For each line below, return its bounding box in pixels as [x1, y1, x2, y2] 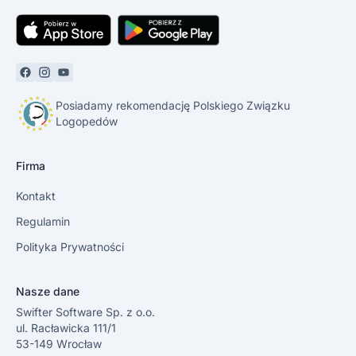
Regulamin [16, 214, 70, 228]
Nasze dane [16, 284, 79, 298]
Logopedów [55, 114, 118, 128]
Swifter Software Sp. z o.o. [16, 304, 155, 319]
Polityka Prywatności [16, 239, 124, 253]
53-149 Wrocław [16, 336, 102, 350]
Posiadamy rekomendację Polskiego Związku [55, 98, 290, 112]
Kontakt [16, 188, 56, 203]
